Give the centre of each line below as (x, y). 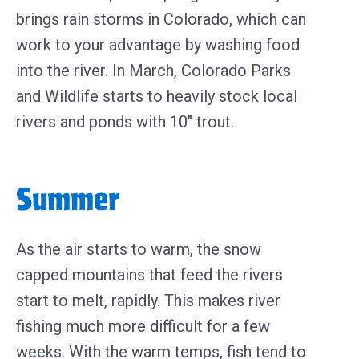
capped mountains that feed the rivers (149, 274)
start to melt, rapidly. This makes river (148, 300)
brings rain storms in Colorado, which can (161, 19)
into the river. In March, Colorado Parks (153, 70)
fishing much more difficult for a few (143, 326)
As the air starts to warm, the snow (139, 249)
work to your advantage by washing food (158, 44)
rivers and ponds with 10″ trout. (127, 121)
